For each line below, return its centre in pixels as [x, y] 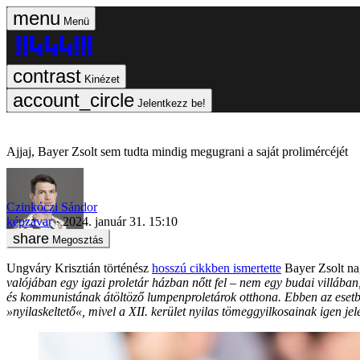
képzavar [29, 221]
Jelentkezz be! [172, 103]
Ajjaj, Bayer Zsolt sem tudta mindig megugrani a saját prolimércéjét [177, 151]
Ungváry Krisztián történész [79, 268]
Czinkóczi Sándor [52, 207]
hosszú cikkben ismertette [217, 268]
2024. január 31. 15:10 [120, 221]
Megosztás [78, 239]
